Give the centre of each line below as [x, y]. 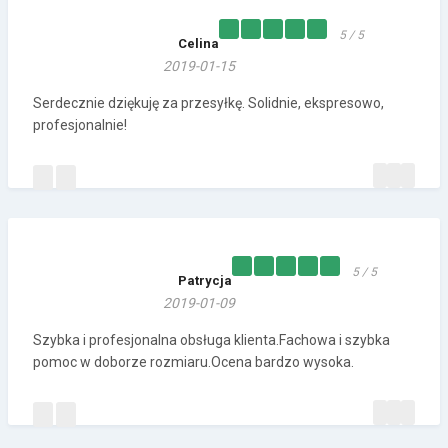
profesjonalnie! [80, 125]
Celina [198, 44]
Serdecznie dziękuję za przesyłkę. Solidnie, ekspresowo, [208, 103]
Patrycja [205, 281]
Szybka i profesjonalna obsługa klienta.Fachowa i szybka [211, 340]
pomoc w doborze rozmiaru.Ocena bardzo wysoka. [193, 362]
